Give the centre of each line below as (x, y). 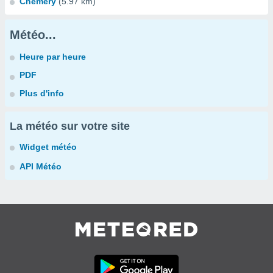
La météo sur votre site (70, 126)
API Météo (41, 166)
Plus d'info (42, 93)
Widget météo (48, 147)
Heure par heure (53, 57)
